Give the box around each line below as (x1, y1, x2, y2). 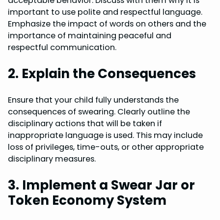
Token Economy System (8, 191, 166, 209)
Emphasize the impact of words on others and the (8, 18, 206, 29)
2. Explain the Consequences (8, 64, 196, 82)
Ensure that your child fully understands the (8, 94, 179, 106)
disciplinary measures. (8, 153, 96, 165)
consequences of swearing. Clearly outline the (8, 106, 190, 117)
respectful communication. (8, 41, 116, 53)
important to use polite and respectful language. (8, 6, 202, 18)
